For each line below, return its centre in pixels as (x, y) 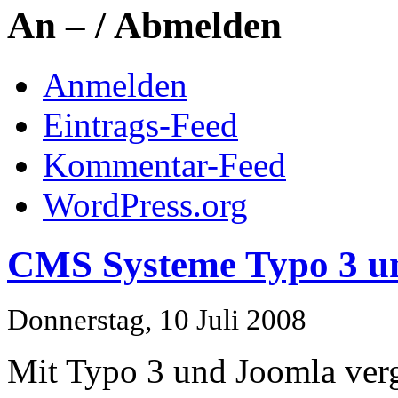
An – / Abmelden (144, 26)
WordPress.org (145, 204)
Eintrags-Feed (140, 124)
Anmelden (115, 84)
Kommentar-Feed (164, 164)
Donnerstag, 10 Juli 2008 (157, 319)
